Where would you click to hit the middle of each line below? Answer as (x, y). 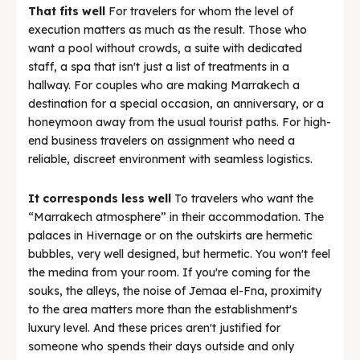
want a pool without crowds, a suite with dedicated (165, 49)
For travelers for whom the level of (199, 12)
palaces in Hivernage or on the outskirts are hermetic (170, 236)
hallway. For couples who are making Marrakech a (164, 86)
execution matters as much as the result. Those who (168, 30)
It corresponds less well (100, 199)
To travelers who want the (242, 199)
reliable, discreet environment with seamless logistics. (170, 160)
